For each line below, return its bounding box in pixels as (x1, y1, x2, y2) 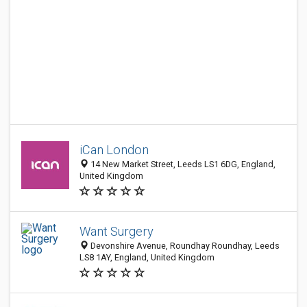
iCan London (79, 143, 149, 157)
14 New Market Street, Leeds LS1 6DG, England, (88, 159, 275, 169)
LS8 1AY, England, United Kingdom (79, 252, 214, 262)
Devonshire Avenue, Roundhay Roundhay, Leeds (88, 241, 280, 251)
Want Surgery (79, 224, 153, 238)
